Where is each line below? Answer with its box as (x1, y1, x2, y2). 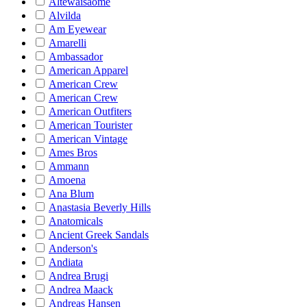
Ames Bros (49, 147, 97, 158)
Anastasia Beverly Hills (49, 201, 151, 213)
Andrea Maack (49, 284, 113, 295)
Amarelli (49, 37, 86, 49)
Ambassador (49, 51, 103, 62)
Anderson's (49, 243, 97, 254)
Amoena (49, 174, 86, 186)
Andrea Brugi (49, 270, 108, 282)
